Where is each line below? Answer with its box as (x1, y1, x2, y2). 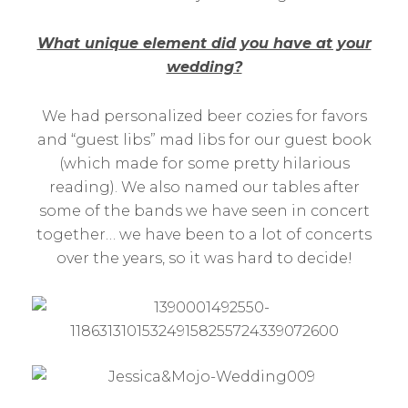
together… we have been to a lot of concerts (36, 226, 372, 243)
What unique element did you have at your (36, 35, 372, 52)
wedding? (166, 58, 242, 76)
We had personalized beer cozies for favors (41, 107, 367, 125)
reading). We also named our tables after (48, 178, 360, 196)
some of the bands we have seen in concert (38, 202, 370, 219)
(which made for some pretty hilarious (58, 155, 350, 172)
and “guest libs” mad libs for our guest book (36, 131, 372, 148)
